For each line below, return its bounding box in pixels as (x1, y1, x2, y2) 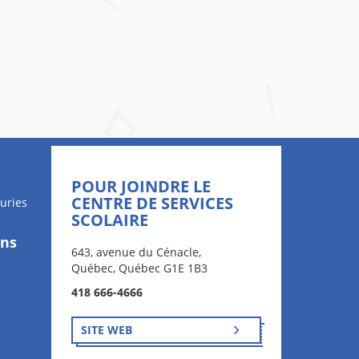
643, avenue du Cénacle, (71, 244, 201, 260)
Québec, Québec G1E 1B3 (71, 260, 208, 276)
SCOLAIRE (71, 209, 148, 231)
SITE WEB (80, 322, 132, 337)
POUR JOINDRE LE (71, 175, 211, 197)
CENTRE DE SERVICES (71, 192, 233, 214)
